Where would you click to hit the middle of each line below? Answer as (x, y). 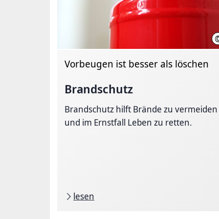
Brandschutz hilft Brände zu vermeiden (141, 109)
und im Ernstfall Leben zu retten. (128, 122)
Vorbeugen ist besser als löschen (137, 64)
